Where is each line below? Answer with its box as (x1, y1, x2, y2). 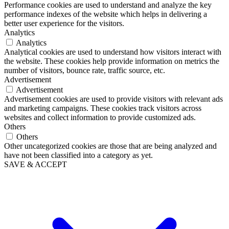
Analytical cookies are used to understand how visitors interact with (4, 47, 221, 56)
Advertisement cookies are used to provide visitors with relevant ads (4, 94, 223, 103)
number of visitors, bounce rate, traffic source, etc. (4, 65, 165, 75)
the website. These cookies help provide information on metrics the (4, 56, 219, 65)
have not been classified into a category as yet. (4, 150, 153, 159)
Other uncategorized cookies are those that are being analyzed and (4, 141, 217, 150)
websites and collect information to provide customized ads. (4, 112, 196, 122)
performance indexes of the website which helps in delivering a (4, 9, 207, 18)
